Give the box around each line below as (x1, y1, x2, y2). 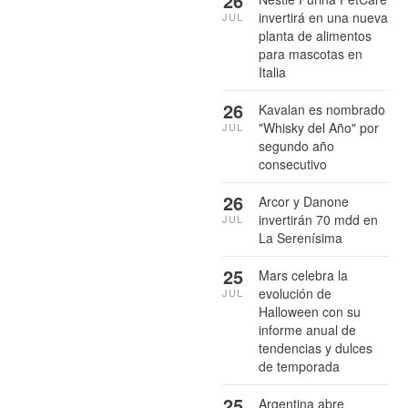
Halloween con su (259, 301, 361, 321)
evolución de (259, 283, 331, 302)
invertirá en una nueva (259, 7, 388, 26)
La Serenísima (259, 228, 342, 247)
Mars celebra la (259, 265, 348, 284)
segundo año (259, 136, 334, 155)
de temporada (259, 356, 340, 375)
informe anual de (259, 320, 356, 339)
